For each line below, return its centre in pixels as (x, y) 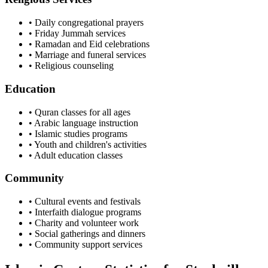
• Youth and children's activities (88, 144)
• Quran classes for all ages (80, 112)
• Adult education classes (76, 155)
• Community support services (86, 244)
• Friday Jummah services (77, 33)
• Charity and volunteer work (84, 223)
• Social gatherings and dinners (87, 234)
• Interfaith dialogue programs (85, 212)
